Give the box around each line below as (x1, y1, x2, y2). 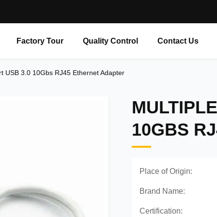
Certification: (139, 207, 183, 215)
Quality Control (83, 37, 138, 45)
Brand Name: (139, 187, 185, 195)
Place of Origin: (139, 167, 192, 175)
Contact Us (157, 37, 199, 45)
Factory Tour (16, 37, 63, 45)
